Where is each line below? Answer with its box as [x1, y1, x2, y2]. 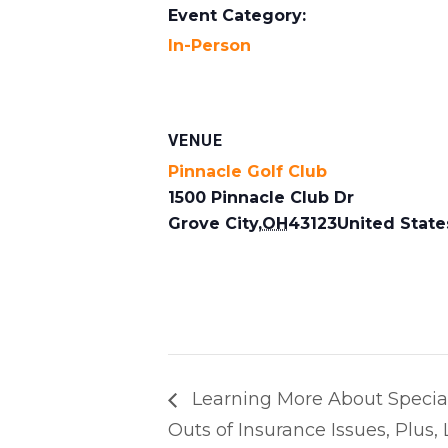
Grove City [168, 213, 258, 233]
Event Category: [168, 5, 306, 25]
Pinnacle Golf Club [168, 161, 327, 181]
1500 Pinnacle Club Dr [168, 187, 354, 207]
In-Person [168, 35, 251, 55]
